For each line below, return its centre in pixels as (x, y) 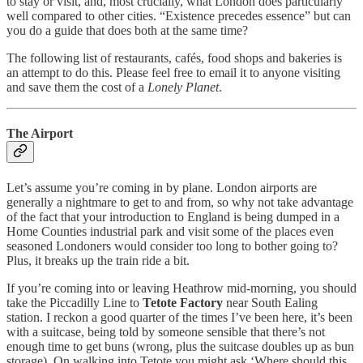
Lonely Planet (183, 87)
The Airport (40, 134)
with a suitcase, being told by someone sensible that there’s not (166, 331)
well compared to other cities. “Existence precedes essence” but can (179, 15)
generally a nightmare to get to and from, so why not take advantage (180, 202)
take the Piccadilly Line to (75, 302)
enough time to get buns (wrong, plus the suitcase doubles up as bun (180, 346)
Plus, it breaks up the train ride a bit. (98, 260)
